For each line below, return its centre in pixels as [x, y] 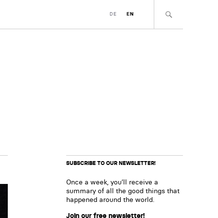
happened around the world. [110, 200]
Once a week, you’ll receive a [112, 182]
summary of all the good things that [123, 191]
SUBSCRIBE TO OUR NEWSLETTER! [111, 163]
